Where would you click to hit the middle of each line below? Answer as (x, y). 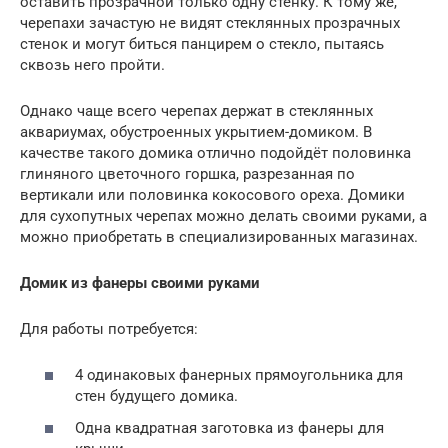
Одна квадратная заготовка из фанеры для (229, 427)
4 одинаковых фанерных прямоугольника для (239, 375)
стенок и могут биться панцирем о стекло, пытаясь (202, 43)
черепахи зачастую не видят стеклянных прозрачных (210, 22)
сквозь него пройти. (92, 64)
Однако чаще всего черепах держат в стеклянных (196, 110)
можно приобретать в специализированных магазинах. (219, 236)
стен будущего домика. (156, 396)
